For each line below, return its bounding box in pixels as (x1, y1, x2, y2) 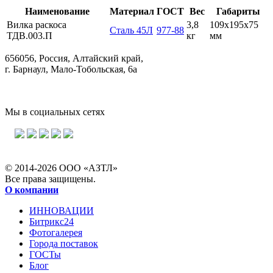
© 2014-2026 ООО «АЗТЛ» (5, 162, 118, 173)
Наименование (24, 5, 90, 16)
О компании (5, 184, 58, 195)
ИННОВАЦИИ (29, 205, 94, 216)
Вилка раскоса (7, 19, 66, 30)
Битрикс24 (29, 216, 74, 227)
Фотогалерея (29, 227, 82, 238)
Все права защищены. (5, 173, 96, 184)
